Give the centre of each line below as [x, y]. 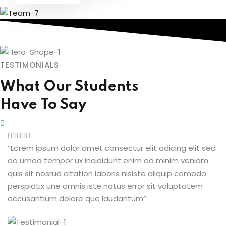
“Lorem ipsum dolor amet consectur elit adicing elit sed [112, 148]
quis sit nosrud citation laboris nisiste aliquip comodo [107, 174]
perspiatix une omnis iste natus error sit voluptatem [105, 186]
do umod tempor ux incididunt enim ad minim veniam [108, 161]
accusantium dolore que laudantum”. [78, 199]
